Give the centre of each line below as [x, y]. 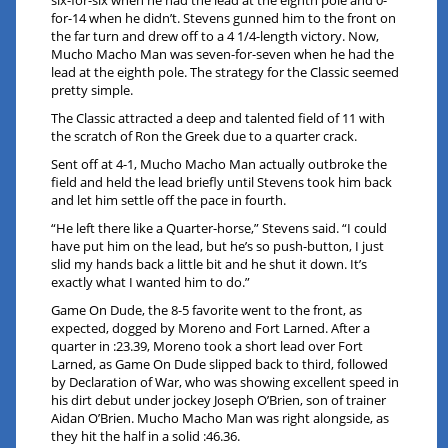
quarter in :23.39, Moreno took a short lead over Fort [207, 346]
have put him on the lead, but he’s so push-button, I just [218, 246]
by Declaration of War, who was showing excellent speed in [225, 382]
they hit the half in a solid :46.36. [146, 436]
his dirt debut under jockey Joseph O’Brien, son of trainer [219, 400]
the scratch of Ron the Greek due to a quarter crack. [204, 136]
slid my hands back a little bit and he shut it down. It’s [209, 264]
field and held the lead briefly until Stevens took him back [222, 182]
